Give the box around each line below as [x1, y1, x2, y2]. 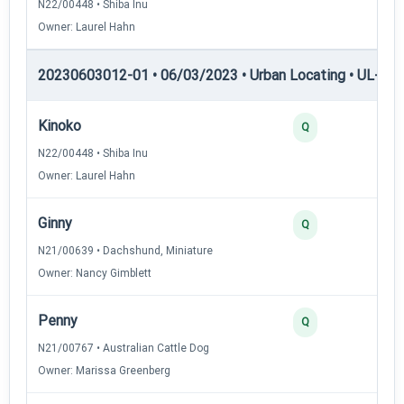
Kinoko [38, 116, 81, 134]
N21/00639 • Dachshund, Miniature [38, 243, 213, 257]
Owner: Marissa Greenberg [38, 363, 170, 377]
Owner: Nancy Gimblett [38, 266, 151, 280]
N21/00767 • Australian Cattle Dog [38, 341, 209, 354]
